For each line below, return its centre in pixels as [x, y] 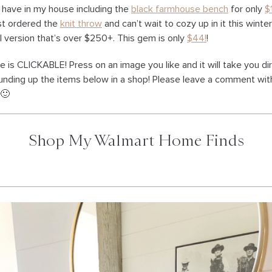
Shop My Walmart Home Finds [136, 141]
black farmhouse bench [180, 9]
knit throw [81, 24]
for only [246, 9]
